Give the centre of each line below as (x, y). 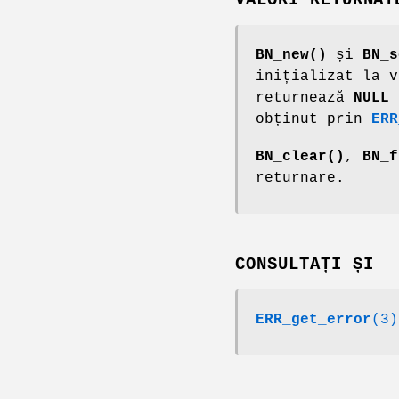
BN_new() (291, 56)
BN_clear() (300, 157)
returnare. (300, 179)
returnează (305, 98)
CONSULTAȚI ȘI (305, 265)
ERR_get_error (313, 320)
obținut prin (313, 120)
